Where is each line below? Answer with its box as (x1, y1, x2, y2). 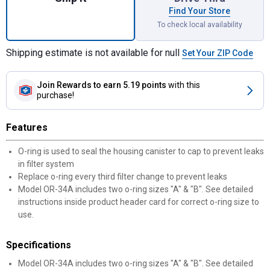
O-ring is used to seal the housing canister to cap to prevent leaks (18, 146, 264, 156)
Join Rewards (37, 80, 92, 90)
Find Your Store (169, 6, 230, 16)
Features (6, 122, 48, 133)
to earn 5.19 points (93, 80, 166, 90)
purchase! (37, 90, 74, 100)
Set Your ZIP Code (182, 48, 253, 58)
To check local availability (157, 20, 242, 29)
